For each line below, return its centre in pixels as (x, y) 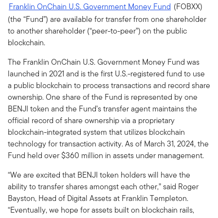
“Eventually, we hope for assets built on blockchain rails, (101, 210)
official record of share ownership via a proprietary (91, 120)
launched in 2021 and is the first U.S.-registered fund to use (106, 74)
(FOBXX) (187, 7)
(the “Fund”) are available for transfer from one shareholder (107, 19)
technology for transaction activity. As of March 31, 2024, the (108, 144)
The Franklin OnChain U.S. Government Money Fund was (104, 62)
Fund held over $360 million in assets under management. (106, 155)
